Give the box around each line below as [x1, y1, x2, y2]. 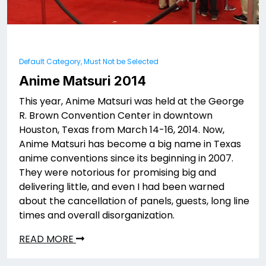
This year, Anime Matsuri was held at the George [19, 94, 244, 109]
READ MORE [19, 232, 76, 246]
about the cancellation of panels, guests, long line [19, 194, 249, 208]
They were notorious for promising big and [19, 166, 216, 180]
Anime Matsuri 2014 [19, 73, 146, 89]
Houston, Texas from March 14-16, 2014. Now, [19, 123, 224, 137]
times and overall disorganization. [19, 208, 175, 223]
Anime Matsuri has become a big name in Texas [19, 137, 241, 151]
